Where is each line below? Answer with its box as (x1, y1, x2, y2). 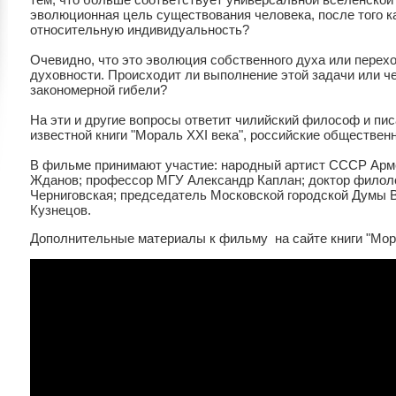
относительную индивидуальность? (30, 22, 253, 37)
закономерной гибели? (30, 82, 167, 97)
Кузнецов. (30, 202, 91, 217)
